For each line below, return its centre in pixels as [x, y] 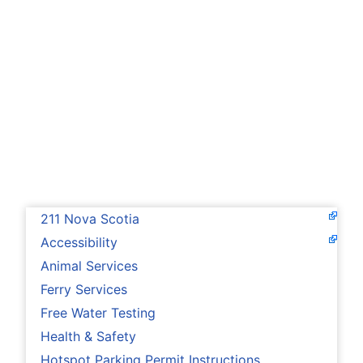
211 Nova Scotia [90, 219]
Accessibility [79, 243]
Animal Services [89, 266]
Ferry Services [84, 290]
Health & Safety [88, 337]
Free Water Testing [98, 313]
